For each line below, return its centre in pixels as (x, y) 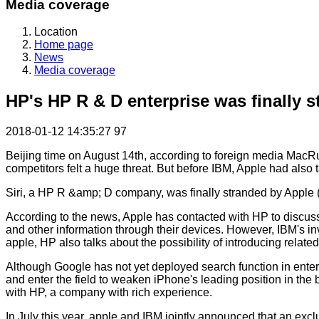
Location (56, 32)
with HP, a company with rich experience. (109, 293)
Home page (64, 45)
